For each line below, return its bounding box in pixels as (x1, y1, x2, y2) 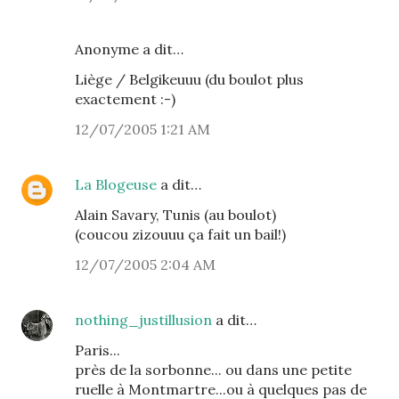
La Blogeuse (75, 175, 157, 193)
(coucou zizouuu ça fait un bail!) (75, 225, 286, 243)
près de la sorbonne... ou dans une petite (75, 361, 352, 379)
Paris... (75, 341, 120, 359)
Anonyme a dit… (75, 40, 183, 58)
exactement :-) (75, 90, 175, 108)
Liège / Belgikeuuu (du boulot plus (75, 70, 304, 88)
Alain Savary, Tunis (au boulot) (75, 206, 276, 224)
